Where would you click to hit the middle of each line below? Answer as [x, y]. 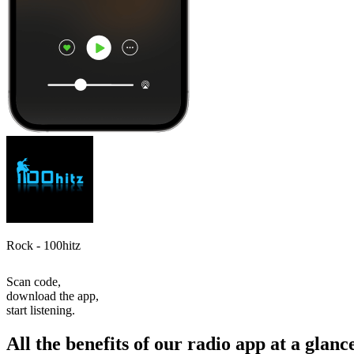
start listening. [41, 310]
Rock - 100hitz [43, 245]
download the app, [53, 296]
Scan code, [34, 281]
